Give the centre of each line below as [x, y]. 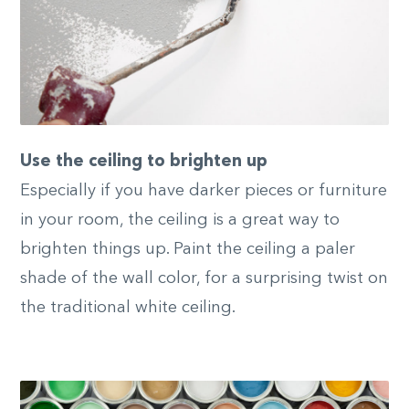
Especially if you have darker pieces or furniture [204, 191]
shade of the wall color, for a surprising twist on [204, 279]
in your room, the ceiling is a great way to [180, 220]
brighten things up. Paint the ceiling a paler [188, 250]
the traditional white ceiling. [128, 308]
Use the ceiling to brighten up [144, 162]
